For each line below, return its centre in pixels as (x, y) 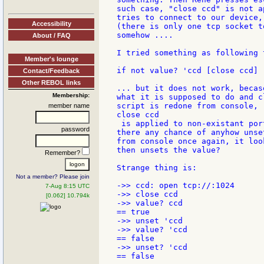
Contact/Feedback (51, 70)
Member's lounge (51, 59)
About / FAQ (51, 35)
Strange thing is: (157, 168)
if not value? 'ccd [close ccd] (187, 71)
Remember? (63, 152)
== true (133, 212)
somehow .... (145, 35)
